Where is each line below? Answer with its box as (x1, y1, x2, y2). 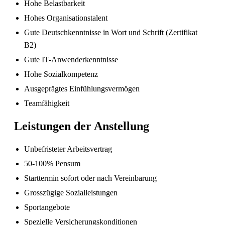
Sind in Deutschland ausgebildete (77, 105, 171, 113)
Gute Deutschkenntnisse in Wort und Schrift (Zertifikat (24, 28, 197, 37)
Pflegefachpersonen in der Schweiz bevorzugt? (58, 113, 190, 121)
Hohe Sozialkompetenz (24, 69, 98, 78)
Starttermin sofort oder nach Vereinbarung (24, 174, 157, 183)
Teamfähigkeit (24, 98, 69, 107)
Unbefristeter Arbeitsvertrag (24, 145, 112, 154)
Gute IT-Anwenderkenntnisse (24, 55, 118, 64)
